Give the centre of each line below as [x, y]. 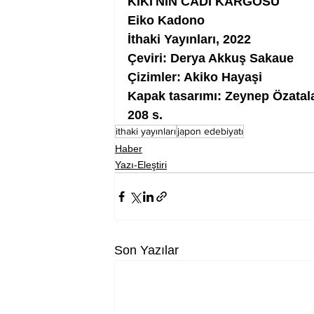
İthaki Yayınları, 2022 [189, 40]
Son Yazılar [146, 251]
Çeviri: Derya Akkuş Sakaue [211, 59]
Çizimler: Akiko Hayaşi [195, 77]
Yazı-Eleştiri [141, 165]
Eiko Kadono [166, 21]
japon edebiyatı [210, 131]
